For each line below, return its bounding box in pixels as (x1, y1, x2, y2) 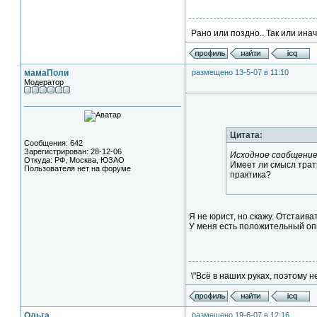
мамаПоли (24, 68, 69, 78)
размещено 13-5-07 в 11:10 (192, 68, 289, 76)
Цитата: (230, 130, 263, 140)
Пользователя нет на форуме (24, 164, 131, 173)
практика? (230, 170, 272, 180)
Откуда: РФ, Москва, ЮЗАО (24, 156, 125, 164)
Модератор (24, 78, 64, 86)
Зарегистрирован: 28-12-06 (24, 147, 122, 156)
